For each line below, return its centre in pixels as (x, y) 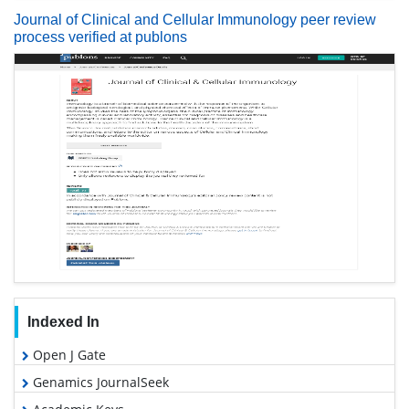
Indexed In (63, 322)
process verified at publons (100, 37)
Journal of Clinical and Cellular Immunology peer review (195, 20)
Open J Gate (68, 355)
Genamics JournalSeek (99, 382)
